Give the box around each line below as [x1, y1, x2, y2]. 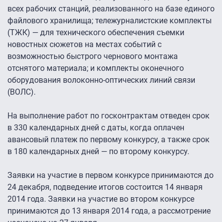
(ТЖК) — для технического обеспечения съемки [7, 28, 184, 38]
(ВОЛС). [7, 87, 36, 97]
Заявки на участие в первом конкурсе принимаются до [7, 170, 214, 180]
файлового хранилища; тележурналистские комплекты [7, 16, 212, 26]
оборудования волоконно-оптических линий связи [7, 75, 195, 85]
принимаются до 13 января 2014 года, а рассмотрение [7, 206, 211, 216]
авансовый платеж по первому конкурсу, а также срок [7, 135, 210, 145]
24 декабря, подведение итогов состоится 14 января [7, 182, 203, 192]
